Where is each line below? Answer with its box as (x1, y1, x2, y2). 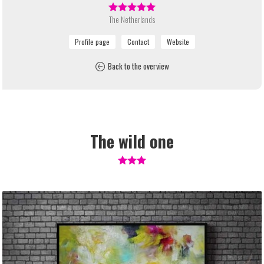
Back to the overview (107, 60, 169, 72)
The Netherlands (109, 14, 155, 26)
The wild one (90, 129, 174, 154)
